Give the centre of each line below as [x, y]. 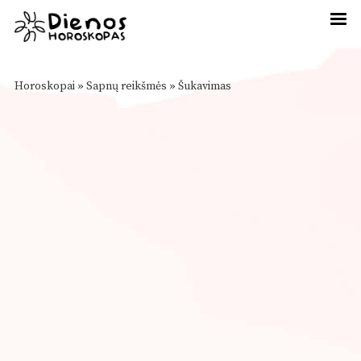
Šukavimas [205, 86]
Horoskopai [45, 86]
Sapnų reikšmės [127, 86]
